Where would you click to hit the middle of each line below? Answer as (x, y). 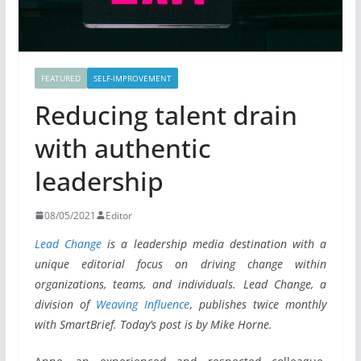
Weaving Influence (143, 304)
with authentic (122, 147)
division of (65, 304)
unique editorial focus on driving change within (180, 263)
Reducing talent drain (166, 114)
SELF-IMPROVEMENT (132, 78)
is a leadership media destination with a (214, 243)
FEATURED (60, 78)
